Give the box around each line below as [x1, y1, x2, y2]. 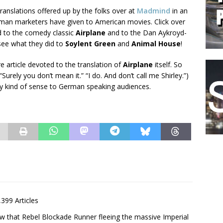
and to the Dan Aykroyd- [106, 27, 187, 37]
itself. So [153, 59, 182, 69]
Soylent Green [65, 38, 115, 48]
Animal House [131, 38, 181, 48]
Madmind [137, 5, 170, 15]
